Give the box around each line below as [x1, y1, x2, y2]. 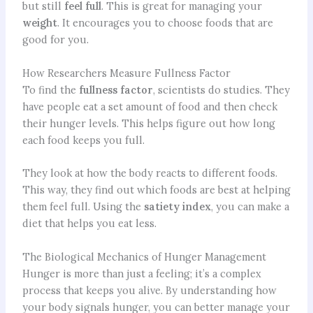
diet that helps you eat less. [22, 217, 156, 231]
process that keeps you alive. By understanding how [22, 283, 277, 297]
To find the [22, 82, 79, 96]
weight [22, 16, 57, 30]
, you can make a [210, 200, 289, 214]
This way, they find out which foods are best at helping [22, 183, 291, 197]
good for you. [22, 33, 89, 47]
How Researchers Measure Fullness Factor [22, 66, 231, 80]
